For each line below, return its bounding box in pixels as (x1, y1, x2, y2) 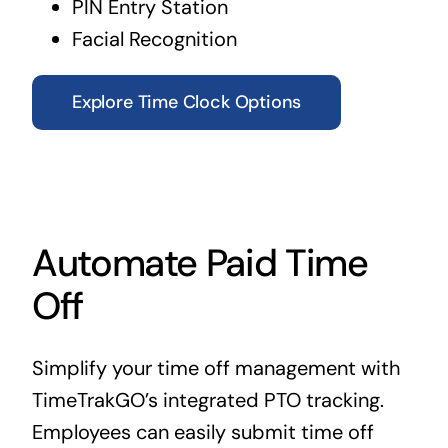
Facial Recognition (71, 26, 237, 53)
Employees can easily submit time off (31, 419, 374, 446)
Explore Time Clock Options (71, 90, 302, 115)
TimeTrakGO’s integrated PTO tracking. (31, 387, 384, 414)
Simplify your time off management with (31, 355, 401, 382)
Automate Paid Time (31, 238, 368, 289)
